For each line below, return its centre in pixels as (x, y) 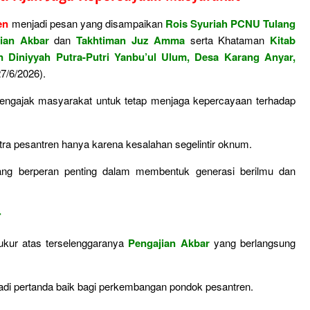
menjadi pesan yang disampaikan (87, 23)
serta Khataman (228, 40)
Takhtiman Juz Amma (131, 40)
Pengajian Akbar (169, 243)
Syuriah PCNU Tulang (243, 24)
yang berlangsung (252, 243)
